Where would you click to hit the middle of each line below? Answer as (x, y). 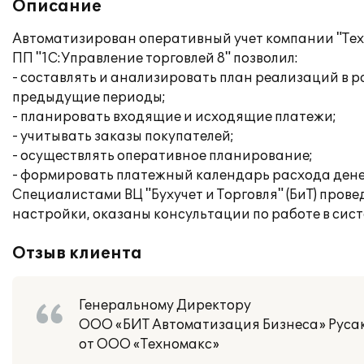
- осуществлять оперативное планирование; (162, 156)
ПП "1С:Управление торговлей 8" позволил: (155, 58)
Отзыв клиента (77, 253)
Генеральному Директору (165, 305)
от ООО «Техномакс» (149, 344)
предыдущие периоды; (89, 97)
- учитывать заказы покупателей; (123, 136)
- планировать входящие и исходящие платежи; (174, 117)
